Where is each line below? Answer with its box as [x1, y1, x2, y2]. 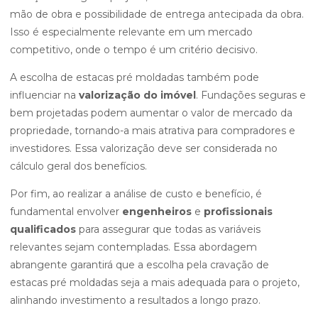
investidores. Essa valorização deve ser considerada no [10, 142, 278, 155]
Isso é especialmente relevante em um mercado [10, 26, 253, 38]
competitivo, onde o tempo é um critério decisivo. [10, 43, 258, 56]
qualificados [10, 223, 76, 236]
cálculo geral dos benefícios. [10, 160, 147, 172]
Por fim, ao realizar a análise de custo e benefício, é [10, 187, 262, 200]
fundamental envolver [10, 205, 122, 218]
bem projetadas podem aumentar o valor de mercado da [10, 106, 292, 119]
